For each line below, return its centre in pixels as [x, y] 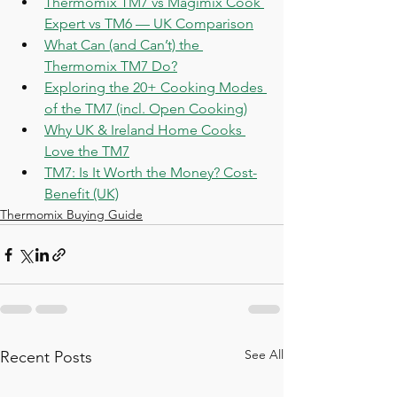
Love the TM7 [87, 152]
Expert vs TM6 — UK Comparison [149, 24]
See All [264, 355]
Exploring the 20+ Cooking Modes [156, 88]
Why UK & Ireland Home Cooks [145, 130]
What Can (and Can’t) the [124, 45]
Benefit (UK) [82, 194]
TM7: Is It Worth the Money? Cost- [151, 173]
